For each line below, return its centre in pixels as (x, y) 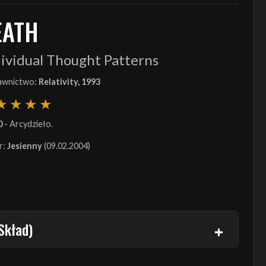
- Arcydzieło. (28, 124)
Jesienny (25, 146)
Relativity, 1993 (69, 82)
